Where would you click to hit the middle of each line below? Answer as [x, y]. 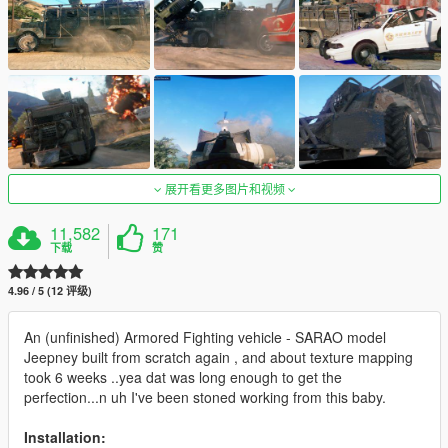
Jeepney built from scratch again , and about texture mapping [218, 356]
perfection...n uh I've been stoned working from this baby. [205, 396]
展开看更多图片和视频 [224, 188]
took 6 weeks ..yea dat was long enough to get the [183, 376]
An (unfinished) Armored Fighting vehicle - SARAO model [205, 336]
